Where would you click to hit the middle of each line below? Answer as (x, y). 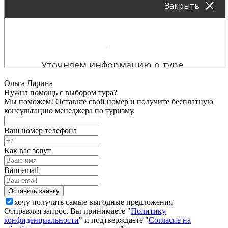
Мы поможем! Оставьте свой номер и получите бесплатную (109, 101)
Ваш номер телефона (40, 130)
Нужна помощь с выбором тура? (61, 92)
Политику (148, 211)
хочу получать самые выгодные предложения (93, 202)
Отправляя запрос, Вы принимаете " (67, 211)
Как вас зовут (27, 150)
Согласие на (170, 220)
